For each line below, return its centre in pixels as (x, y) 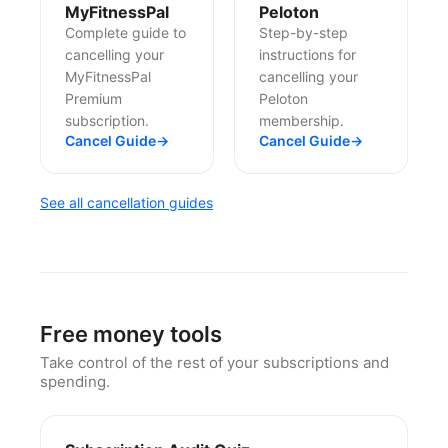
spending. (75, 382)
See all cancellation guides (126, 203)
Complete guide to (125, 33)
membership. (301, 121)
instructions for (307, 55)
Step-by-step (303, 33)
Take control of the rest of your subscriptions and (214, 363)
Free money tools (131, 334)
